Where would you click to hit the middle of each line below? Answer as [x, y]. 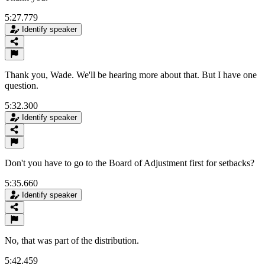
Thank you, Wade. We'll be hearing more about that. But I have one [131, 75]
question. [22, 85]
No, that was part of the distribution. [72, 240]
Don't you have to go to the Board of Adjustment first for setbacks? [130, 163]
